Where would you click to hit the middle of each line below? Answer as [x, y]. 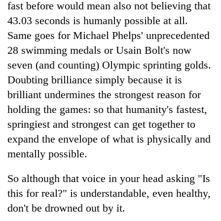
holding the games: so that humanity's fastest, [107, 109]
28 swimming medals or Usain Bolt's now [99, 50]
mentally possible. [47, 153]
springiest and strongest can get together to [101, 124]
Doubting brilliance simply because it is [95, 79]
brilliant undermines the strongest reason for [104, 94]
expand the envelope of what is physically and [109, 139]
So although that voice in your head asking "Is [109, 178]
